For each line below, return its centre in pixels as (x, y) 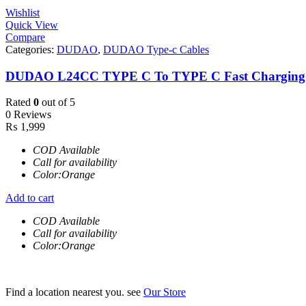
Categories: (31, 49)
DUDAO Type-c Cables (156, 49)
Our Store (165, 292)
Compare (25, 37)
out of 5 (57, 102)
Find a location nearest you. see (74, 292)
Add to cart (30, 198)
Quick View (32, 25)
